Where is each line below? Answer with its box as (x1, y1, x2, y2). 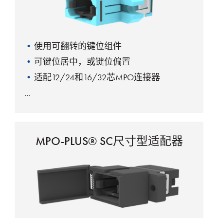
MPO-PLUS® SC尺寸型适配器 (35, 133, 183, 148)
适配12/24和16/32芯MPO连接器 (34, 71, 160, 83)
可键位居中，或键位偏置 (34, 55, 130, 67)
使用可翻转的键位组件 (34, 40, 122, 52)
